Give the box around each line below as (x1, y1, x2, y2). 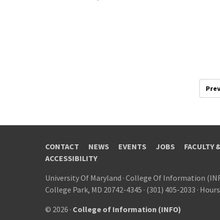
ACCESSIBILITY (45, 153, 97, 164)
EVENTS (118, 141, 146, 152)
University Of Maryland (45, 173, 121, 183)
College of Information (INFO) (73, 204, 181, 215)
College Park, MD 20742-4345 (45, 185, 142, 195)
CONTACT (45, 141, 79, 152)
